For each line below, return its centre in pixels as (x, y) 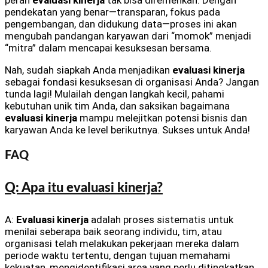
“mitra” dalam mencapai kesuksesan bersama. (108, 48)
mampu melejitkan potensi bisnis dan (162, 118)
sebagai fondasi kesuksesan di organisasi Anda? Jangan (132, 82)
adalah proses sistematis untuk (161, 219)
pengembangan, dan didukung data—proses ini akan (121, 24)
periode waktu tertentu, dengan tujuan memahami (118, 255)
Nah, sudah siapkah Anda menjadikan (89, 70)
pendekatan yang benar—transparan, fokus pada (112, 12)
